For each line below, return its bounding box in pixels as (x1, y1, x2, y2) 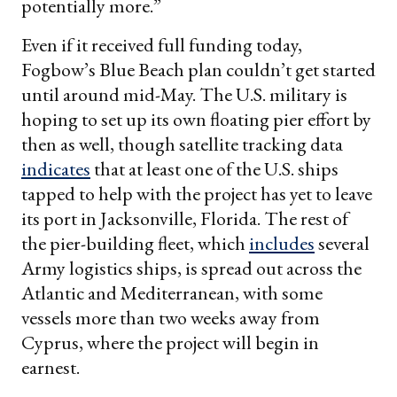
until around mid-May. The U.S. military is (21, 81, 347, 107)
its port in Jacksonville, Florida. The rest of (21, 205, 348, 231)
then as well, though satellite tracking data (21, 130, 343, 157)
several (315, 230, 370, 256)
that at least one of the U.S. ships (90, 155, 339, 182)
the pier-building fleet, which (21, 230, 249, 256)
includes (249, 230, 315, 256)
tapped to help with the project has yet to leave (21, 180, 372, 206)
